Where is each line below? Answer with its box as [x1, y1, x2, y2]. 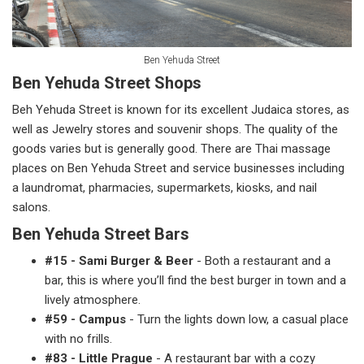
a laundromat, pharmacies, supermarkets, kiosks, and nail [12, 180, 317, 195]
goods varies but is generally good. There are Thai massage [12, 141, 331, 156]
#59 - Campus [45, 311, 129, 327]
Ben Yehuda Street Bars [12, 223, 189, 244]
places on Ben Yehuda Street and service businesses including [12, 160, 344, 175]
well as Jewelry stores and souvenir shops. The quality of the [12, 121, 338, 136]
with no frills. [45, 331, 112, 346]
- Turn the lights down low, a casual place [129, 311, 349, 327]
